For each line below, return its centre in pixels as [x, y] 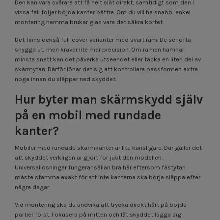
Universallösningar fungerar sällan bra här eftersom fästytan [100, 167]
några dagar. [32, 187]
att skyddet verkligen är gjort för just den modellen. [89, 157]
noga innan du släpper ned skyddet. [66, 79]
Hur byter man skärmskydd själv [109, 99]
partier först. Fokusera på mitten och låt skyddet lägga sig [98, 214]
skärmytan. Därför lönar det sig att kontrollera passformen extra [106, 69]
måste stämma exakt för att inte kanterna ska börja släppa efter [108, 177]
